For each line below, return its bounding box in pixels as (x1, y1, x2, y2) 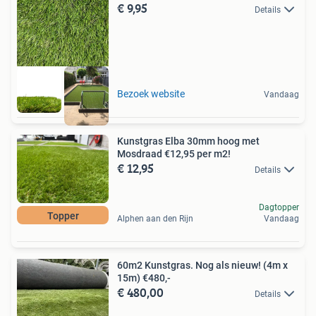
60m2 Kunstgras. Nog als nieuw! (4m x (117, 259, 288, 271)
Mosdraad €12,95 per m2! (117, 147, 231, 159)
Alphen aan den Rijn (117, 213, 193, 224)
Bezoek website (117, 87, 185, 99)
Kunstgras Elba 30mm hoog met (117, 135, 260, 147)
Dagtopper (259, 202, 299, 212)
